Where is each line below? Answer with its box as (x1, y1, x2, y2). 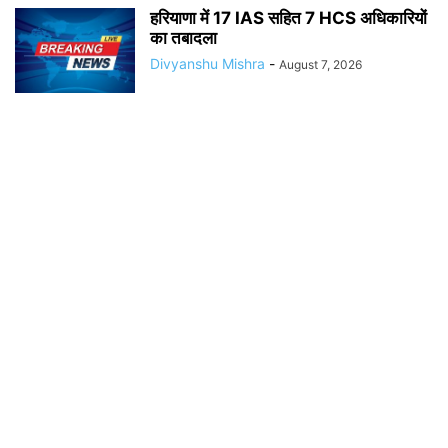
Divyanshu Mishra (150, 55, 265, 72)
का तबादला (150, 28, 217, 48)
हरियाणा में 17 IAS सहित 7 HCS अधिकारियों (150, 8, 427, 28)
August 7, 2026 (279, 57, 362, 72)
